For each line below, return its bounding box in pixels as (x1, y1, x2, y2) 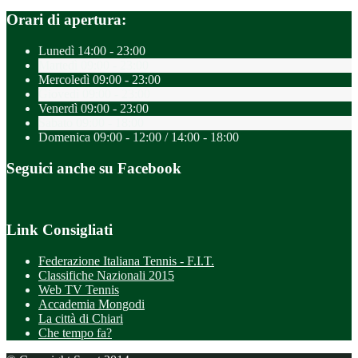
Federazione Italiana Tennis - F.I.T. (38, 253, 214, 268)
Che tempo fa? (38, 325, 112, 340)
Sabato (38, 115, 76, 129)
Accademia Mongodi (38, 296, 145, 311)
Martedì (38, 58, 81, 72)
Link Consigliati (6, 221, 113, 239)
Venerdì (38, 101, 81, 115)
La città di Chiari (38, 311, 123, 325)
